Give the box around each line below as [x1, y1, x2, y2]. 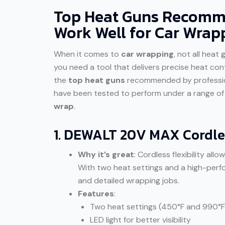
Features [78, 188, 114, 199]
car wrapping [121, 48, 174, 59]
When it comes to [54, 48, 121, 59]
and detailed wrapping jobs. [78, 175, 179, 186]
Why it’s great [78, 149, 134, 160]
